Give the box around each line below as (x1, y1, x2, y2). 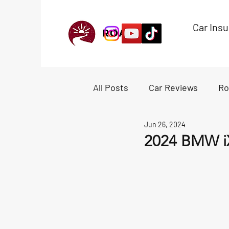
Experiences (113, 122, 164, 134)
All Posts (93, 81, 128, 93)
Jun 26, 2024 (144, 120, 186, 129)
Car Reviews (149, 81, 198, 93)
